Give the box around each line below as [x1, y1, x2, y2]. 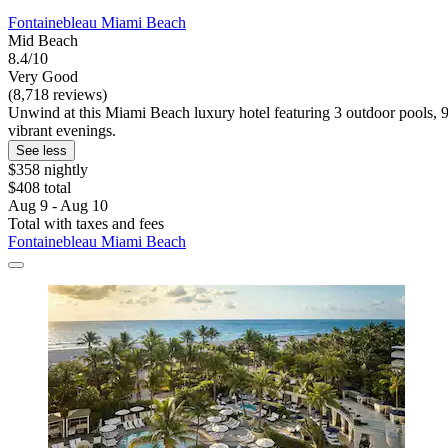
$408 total [8, 179, 71, 197]
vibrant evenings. [8, 122, 116, 140]
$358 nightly [8, 161, 88, 179]
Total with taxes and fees [8, 215, 164, 233]
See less [16, 143, 67, 159]
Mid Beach [8, 32, 78, 50]
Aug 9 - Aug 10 [8, 197, 108, 215]
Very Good [8, 68, 78, 86]
